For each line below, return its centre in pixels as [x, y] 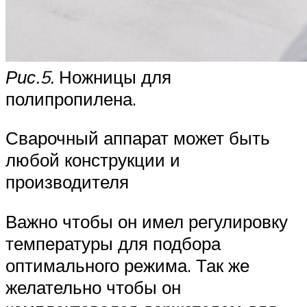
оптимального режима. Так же [127, 265]
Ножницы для [113, 76]
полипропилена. [71, 98]
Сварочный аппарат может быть [138, 138]
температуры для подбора [113, 243]
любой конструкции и [93, 160]
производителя [67, 182]
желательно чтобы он [93, 287]
